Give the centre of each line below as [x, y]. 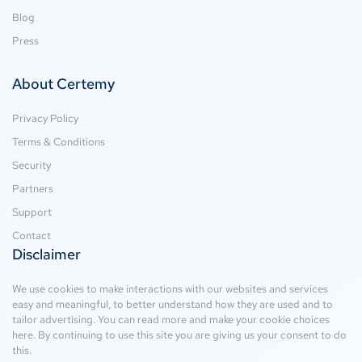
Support [32, 212]
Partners [33, 188]
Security [32, 165]
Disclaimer [46, 254]
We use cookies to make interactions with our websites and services [170, 288]
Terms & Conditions [59, 141]
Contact [32, 235]
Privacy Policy [45, 118]
